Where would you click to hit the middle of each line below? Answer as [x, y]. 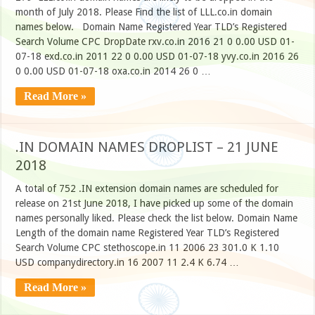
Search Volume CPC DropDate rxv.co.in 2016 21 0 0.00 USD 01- [155, 42]
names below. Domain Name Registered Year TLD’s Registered [152, 27]
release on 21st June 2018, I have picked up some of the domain [155, 204]
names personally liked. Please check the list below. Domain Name [157, 218]
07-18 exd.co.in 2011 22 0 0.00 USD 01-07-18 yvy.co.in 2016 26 [157, 57]
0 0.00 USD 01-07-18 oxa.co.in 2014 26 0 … [114, 71]
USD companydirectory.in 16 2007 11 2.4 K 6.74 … [128, 263]
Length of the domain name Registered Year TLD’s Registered [148, 233]
